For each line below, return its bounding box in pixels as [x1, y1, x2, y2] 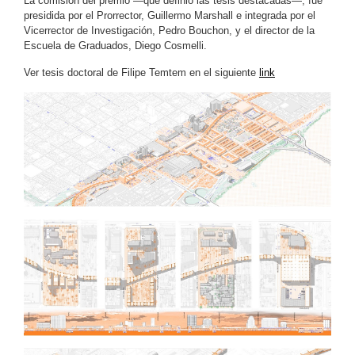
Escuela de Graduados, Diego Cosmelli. [24, 39, 207, 52]
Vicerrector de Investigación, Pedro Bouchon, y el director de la [24, 24, 315, 36]
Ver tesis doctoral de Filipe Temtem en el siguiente [24, 66, 259, 78]
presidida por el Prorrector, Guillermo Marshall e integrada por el [24, 9, 315, 21]
